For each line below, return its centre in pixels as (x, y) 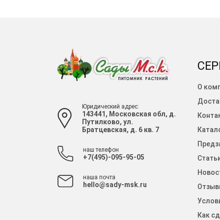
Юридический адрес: (110, 106)
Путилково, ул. (108, 122)
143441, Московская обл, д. (129, 114)
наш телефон (101, 150)
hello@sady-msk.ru (115, 184)
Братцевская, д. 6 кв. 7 (121, 129)
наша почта (99, 177)
